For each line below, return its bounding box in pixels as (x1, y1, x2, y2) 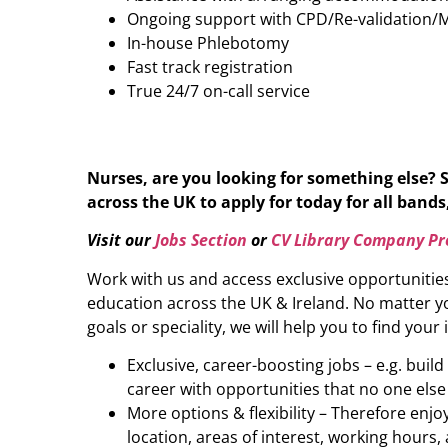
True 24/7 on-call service (127, 80, 310, 103)
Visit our (87, 229, 155, 252)
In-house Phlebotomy (127, 32, 289, 55)
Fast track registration (127, 56, 293, 79)
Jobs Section (155, 229, 247, 252)
